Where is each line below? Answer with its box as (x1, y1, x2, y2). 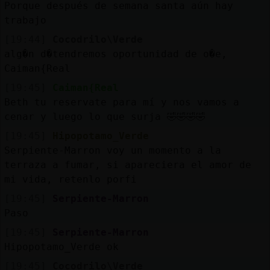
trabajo (4, 14, 46, 26)
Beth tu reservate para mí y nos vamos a (4, 96, 239, 108)
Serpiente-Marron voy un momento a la (4, 144, 221, 156)
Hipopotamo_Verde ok (4, 240, 119, 253)
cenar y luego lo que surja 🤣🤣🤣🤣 (4, 110, 206, 122)
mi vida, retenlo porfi (4, 173, 137, 185)
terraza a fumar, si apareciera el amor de (4, 159, 251, 171)
